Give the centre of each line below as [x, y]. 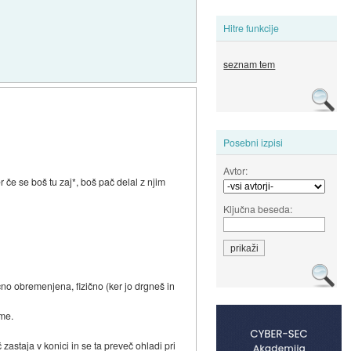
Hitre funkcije [251, 28]
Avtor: [236, 170]
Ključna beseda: [258, 208]
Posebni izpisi [253, 142]
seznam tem [250, 64]
